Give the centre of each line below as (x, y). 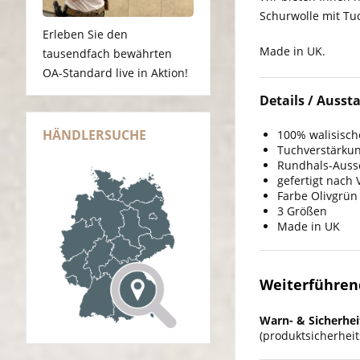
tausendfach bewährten (107, 54)
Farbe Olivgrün (317, 196)
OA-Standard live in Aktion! (115, 73)
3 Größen (302, 211)
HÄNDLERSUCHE (94, 135)
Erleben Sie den (85, 35)
